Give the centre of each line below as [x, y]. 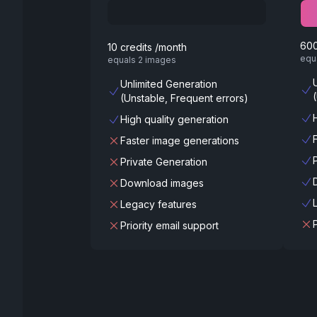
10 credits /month [147, 47]
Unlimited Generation [169, 84]
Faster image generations [180, 140]
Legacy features [158, 204]
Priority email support [169, 225]
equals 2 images [142, 60]
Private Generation [164, 162]
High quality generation [174, 119]
